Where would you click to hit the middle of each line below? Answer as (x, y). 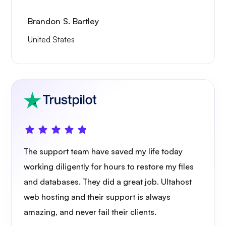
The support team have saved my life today (103, 151)
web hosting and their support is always (97, 197)
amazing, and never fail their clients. (90, 212)
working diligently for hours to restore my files (109, 166)
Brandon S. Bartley (63, 21)
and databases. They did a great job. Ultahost (108, 182)
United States (51, 40)
